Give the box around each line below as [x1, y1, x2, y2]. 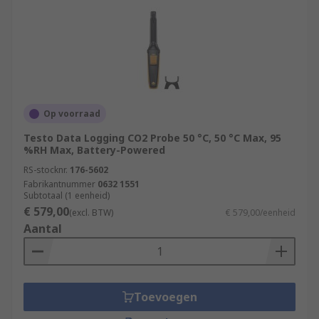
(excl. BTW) [69, 206, 113, 219]
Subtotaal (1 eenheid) [23, 189, 110, 202]
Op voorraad [43, 108, 100, 120]
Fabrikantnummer [23, 178, 95, 190]
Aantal [23, 221, 62, 236]
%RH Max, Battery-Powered [23, 143, 165, 157]
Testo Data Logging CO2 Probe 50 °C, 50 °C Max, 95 [23, 131, 281, 145]
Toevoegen [133, 289, 197, 305]
